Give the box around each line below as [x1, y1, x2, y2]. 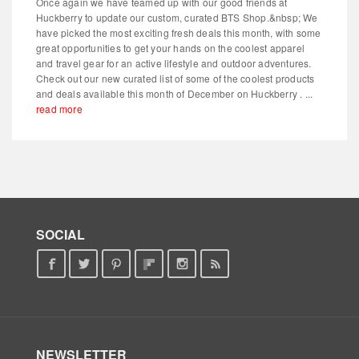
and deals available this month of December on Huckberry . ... [36, 86, 313, 100]
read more [36, 101, 83, 115]
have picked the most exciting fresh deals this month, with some [36, 25, 321, 39]
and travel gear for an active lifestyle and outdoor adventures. [36, 55, 312, 70]
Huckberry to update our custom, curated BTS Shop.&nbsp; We [36, 10, 318, 24]
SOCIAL [35, 225, 85, 244]
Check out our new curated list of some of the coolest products [36, 71, 315, 85]
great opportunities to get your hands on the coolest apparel [36, 40, 305, 54]
